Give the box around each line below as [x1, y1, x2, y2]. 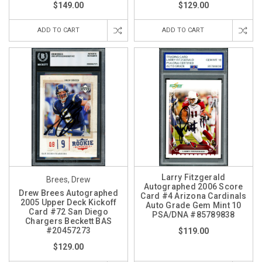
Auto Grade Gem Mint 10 [146, 201, 242, 211]
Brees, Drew [46, 175, 91, 185]
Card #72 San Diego [29, 207, 108, 217]
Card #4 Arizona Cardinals [140, 191, 247, 201]
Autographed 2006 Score [144, 182, 243, 192]
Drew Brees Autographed [19, 188, 118, 198]
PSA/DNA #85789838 [152, 210, 235, 220]
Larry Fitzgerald [161, 173, 226, 182]
